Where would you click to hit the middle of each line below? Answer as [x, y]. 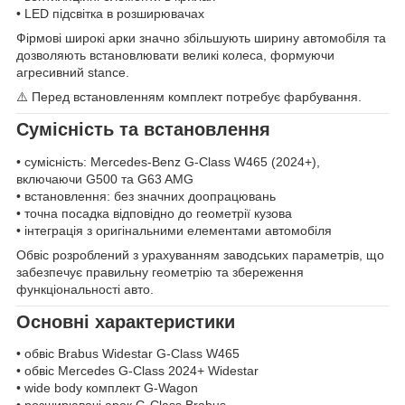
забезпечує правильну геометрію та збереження [160, 272]
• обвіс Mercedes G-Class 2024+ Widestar [137, 371]
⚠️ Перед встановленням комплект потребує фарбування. [189, 97]
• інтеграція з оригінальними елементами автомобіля [174, 230]
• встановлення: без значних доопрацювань [146, 196]
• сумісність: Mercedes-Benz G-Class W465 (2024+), [168, 161]
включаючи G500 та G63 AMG [105, 179]
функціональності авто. [85, 289]
